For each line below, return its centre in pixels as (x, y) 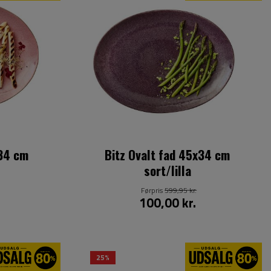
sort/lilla (167, 171)
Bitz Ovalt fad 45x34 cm (168, 155)
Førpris (153, 190)
